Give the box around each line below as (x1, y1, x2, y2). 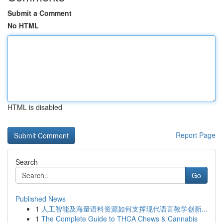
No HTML (7, 20, 39, 30)
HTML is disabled (7, 102, 62, 112)
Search (15, 157, 38, 167)
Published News (15, 194, 66, 204)
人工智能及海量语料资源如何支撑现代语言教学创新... (41, 204, 208, 214)
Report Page (176, 130, 216, 140)
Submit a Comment (7, 8, 72, 18)
